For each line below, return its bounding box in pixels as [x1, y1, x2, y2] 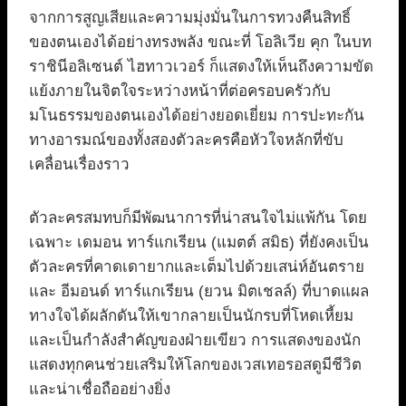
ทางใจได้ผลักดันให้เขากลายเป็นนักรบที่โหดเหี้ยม [29, 307, 353, 325]
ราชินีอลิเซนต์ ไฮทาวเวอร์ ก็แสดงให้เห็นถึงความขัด [29, 58, 373, 76]
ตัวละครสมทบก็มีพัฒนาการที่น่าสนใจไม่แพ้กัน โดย [29, 209, 367, 227]
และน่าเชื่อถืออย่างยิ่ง [29, 381, 170, 399]
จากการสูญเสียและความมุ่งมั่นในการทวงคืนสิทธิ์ [29, 9, 351, 27]
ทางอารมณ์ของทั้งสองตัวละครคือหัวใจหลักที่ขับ [29, 131, 343, 150]
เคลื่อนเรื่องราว [29, 156, 130, 174]
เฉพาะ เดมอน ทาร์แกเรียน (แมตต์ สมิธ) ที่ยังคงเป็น [29, 234, 369, 252]
